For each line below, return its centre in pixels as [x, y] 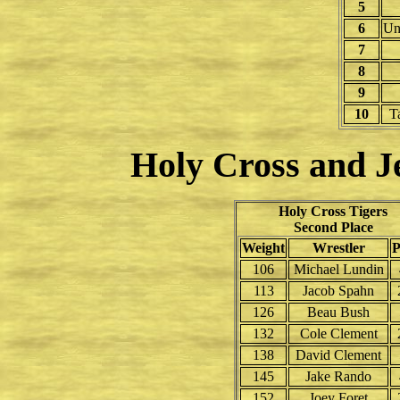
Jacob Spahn [338, 291]
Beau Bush [338, 312]
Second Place [333, 227]
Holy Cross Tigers [333, 211]
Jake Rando [338, 376]
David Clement [338, 355]
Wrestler [338, 248]
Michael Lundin [338, 269]
